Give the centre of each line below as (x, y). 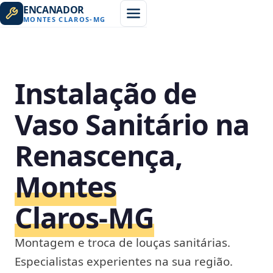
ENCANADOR (54, 9)
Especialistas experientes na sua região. (124, 261)
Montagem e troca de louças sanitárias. (122, 243)
